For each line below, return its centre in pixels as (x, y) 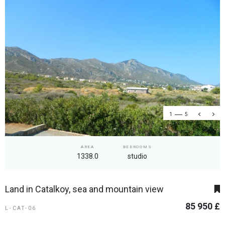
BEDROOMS (137, 147)
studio (137, 156)
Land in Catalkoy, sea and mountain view (84, 189)
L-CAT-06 (21, 208)
